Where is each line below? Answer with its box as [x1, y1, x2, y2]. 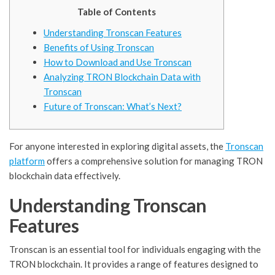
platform [9, 155, 45, 167]
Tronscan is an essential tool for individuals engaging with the [9, 244, 261, 255]
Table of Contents [77, 6, 156, 18]
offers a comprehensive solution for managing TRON [45, 155, 263, 167]
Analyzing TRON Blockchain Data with [44, 71, 201, 83]
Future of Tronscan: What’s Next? [44, 101, 182, 112]
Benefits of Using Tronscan [44, 42, 154, 53]
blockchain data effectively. [9, 170, 120, 182]
